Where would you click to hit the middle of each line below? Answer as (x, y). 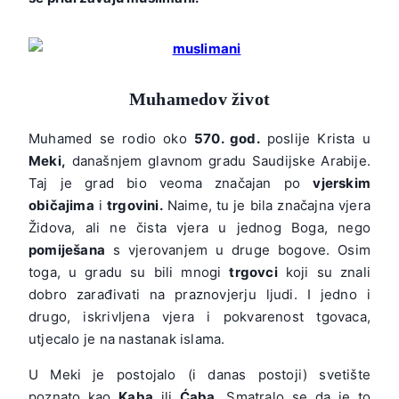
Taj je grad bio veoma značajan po (171, 183)
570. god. (227, 138)
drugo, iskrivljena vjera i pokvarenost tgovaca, (199, 316)
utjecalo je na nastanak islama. (127, 338)
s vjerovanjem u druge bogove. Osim (238, 249)
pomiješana (67, 249)
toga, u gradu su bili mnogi (129, 272)
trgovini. (134, 205)
